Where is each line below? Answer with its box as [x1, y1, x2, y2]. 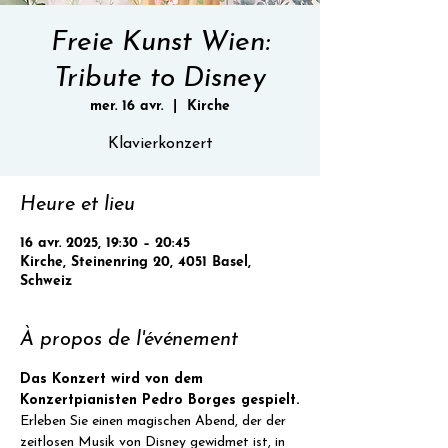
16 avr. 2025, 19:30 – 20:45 [20, 236, 190, 251]
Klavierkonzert [107, 136, 213, 152]
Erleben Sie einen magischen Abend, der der [20, 414, 290, 429]
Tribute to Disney [54, 65, 266, 93]
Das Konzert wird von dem [20, 372, 208, 387]
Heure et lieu [20, 195, 135, 215]
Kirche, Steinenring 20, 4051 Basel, [20, 255, 251, 270]
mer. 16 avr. [90, 99, 163, 114]
